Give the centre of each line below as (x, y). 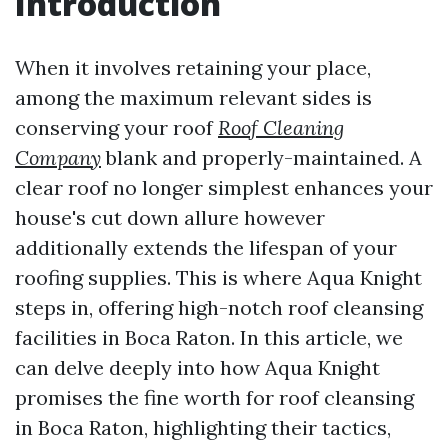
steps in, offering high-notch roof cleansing (219, 307)
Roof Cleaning (281, 127)
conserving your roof (116, 127)
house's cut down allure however (170, 217)
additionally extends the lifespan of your (206, 247)
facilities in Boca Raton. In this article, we (209, 337)
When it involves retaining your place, (193, 67)
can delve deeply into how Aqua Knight (197, 367)
